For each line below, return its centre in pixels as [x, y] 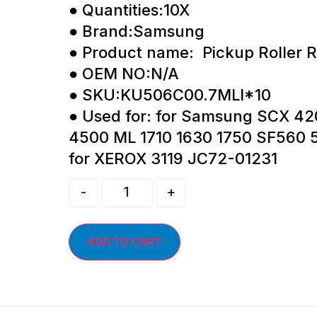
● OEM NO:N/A [124, 73]
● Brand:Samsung [137, 31]
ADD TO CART [125, 241]
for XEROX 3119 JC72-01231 [173, 158]
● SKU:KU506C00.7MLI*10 [170, 94]
